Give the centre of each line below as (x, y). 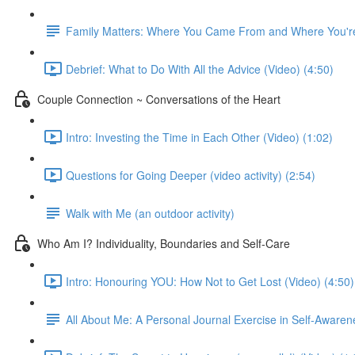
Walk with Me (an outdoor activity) (150, 213)
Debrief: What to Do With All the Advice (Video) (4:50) (200, 69)
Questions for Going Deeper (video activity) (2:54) (191, 175)
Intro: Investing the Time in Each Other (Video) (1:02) (199, 137)
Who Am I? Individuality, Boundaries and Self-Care (164, 243)
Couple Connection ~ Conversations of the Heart (159, 99)
